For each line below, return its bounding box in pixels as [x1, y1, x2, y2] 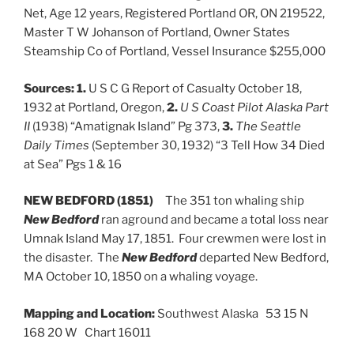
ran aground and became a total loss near [99, 213, 329, 227]
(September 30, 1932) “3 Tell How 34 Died [89, 137, 325, 153]
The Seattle [235, 119, 301, 134]
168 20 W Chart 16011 [24, 325, 151, 340]
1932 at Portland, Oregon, [24, 100, 167, 115]
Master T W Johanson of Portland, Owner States [24, 25, 290, 40]
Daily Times [24, 137, 89, 153]
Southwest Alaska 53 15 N [155, 306, 308, 321]
